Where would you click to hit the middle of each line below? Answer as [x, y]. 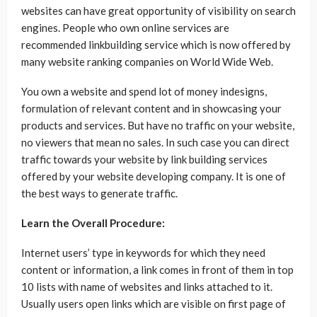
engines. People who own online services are [125, 28]
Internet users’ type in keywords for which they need [143, 253]
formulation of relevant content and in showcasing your [151, 109]
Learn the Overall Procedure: [93, 223]
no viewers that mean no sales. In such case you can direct [155, 143]
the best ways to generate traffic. [99, 194]
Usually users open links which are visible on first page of [154, 304]
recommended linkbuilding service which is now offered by [156, 45]
